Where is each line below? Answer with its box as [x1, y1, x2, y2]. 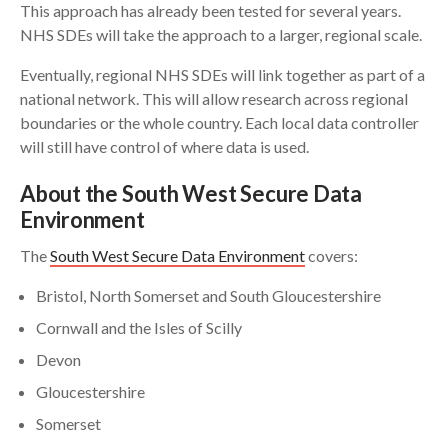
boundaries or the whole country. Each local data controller [20, 113, 419, 132]
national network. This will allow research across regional [20, 89, 408, 108]
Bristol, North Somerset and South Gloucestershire [36, 286, 381, 305]
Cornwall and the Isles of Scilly [36, 318, 242, 337]
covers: [305, 246, 358, 265]
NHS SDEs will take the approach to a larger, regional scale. [20, 25, 422, 44]
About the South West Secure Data [20, 180, 362, 207]
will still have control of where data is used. [20, 137, 309, 156]
